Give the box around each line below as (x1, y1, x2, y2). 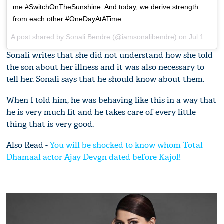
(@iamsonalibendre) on (110, 32, 189, 41)
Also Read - (6, 139, 50, 150)
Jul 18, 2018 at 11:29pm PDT (189, 32, 204, 41)
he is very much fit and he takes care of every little (6, 106, 196, 117)
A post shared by (11, 32, 66, 41)
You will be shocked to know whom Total (50, 139, 203, 150)
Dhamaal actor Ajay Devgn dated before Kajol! (6, 151, 181, 162)
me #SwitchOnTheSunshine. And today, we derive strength (13, 2, 199, 11)
